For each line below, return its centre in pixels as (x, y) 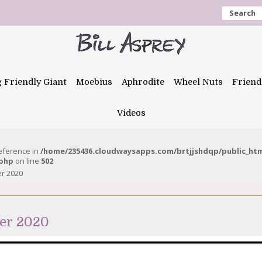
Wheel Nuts (198, 82)
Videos (131, 113)
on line (27, 161)
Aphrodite (143, 82)
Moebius (94, 82)
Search (242, 13)
